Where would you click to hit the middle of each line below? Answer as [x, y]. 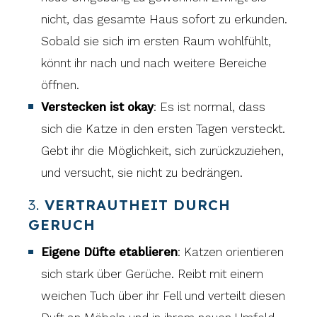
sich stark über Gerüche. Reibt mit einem [152, 273]
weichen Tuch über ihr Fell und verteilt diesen [163, 295]
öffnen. [60, 85]
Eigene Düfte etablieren [110, 252]
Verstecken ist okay [98, 106]
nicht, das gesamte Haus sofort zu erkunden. [165, 19]
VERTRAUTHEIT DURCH [138, 205]
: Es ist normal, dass [210, 106]
